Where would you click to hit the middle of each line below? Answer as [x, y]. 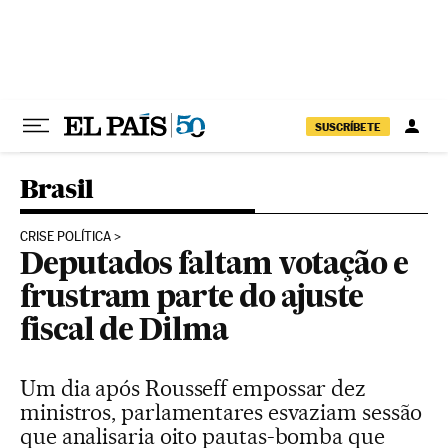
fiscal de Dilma [124, 332]
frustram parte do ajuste [192, 299]
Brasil [57, 188]
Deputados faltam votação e [214, 266]
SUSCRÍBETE [348, 126]
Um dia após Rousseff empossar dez [193, 388]
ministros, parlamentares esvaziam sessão [221, 412]
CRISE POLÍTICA [65, 236]
